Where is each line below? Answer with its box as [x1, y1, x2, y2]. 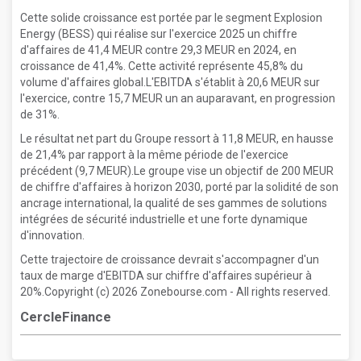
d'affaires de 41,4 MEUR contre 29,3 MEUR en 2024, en [20, 44, 297, 56]
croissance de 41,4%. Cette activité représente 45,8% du [20, 60, 303, 73]
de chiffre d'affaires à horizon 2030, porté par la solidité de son [20, 180, 338, 193]
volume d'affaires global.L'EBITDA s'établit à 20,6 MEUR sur [20, 76, 320, 89]
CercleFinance [20, 309, 111, 325]
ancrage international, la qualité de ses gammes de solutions [20, 197, 327, 210]
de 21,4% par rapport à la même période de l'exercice [20, 148, 288, 161]
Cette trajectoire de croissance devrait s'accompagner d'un [20, 253, 319, 266]
